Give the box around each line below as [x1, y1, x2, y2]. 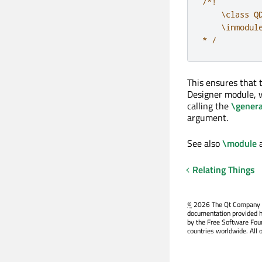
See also [187, 136, 222, 150]
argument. [187, 110, 228, 125]
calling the [187, 98, 231, 113]
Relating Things [192, 162, 255, 177]
